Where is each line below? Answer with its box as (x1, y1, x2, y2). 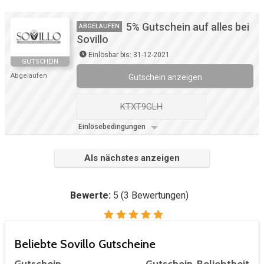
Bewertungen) (128, 190, 189, 202)
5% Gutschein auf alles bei (126, 21, 249, 34)
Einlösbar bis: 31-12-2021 (88, 51, 170, 60)
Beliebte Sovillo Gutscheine (14, 237, 156, 252)
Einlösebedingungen (78, 123, 147, 131)
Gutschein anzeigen (128, 72, 202, 82)
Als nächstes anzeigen (84, 153, 180, 164)
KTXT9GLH (120, 101, 163, 113)
